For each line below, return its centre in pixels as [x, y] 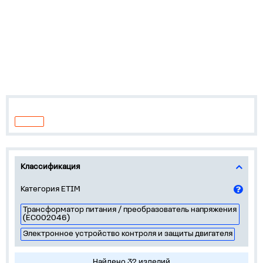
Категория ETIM [50, 189]
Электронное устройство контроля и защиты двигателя [128, 234]
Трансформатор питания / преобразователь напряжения [130, 210]
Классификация [50, 167]
